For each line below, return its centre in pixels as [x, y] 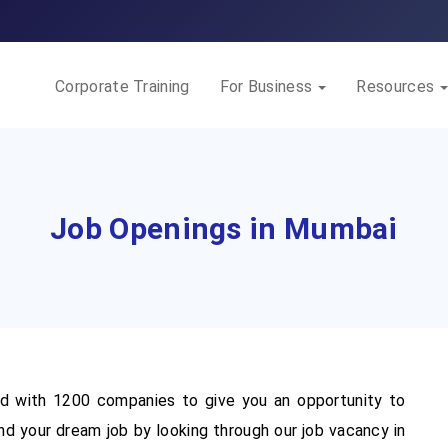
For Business [268, 86]
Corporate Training [122, 86]
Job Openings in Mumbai [224, 228]
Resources [397, 86]
